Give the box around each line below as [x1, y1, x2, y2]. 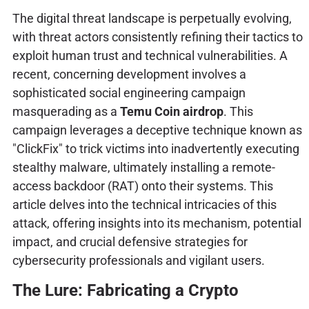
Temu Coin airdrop [119, 103, 223, 119]
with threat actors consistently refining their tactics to [12, 29, 303, 44]
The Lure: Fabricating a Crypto [12, 280, 239, 300]
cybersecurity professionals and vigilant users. [12, 252, 265, 268]
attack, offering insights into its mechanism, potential [12, 215, 301, 230]
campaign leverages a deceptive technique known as [12, 122, 302, 137]
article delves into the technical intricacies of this [12, 197, 277, 212]
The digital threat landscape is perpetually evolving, [12, 10, 292, 26]
